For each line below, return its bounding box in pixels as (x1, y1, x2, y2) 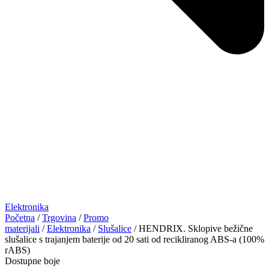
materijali (5, 223, 40, 234)
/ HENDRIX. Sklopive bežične (131, 223, 253, 234)
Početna (5, 212, 35, 223)
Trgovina (42, 212, 76, 223)
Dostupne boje (5, 255, 60, 266)
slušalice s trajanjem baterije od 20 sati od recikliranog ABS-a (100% (5, 234, 264, 244)
